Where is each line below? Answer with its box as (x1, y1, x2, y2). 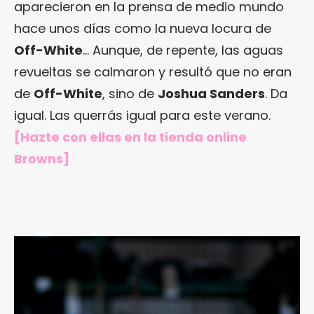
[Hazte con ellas (14, 128, 124, 146)
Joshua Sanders (158, 84, 265, 102)
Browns (14, 149, 63, 168)
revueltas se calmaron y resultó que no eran (14, 62, 292, 81)
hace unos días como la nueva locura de (14, 19, 271, 37)
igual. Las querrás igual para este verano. (14, 106, 271, 124)
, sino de (102, 84, 158, 102)
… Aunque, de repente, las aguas (83, 41, 283, 59)
